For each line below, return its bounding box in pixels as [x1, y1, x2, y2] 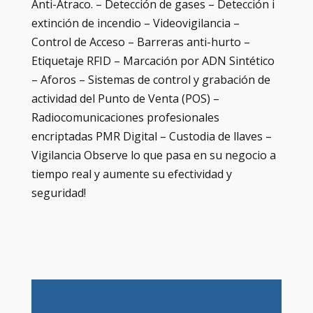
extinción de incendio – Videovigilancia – [31, 15, 240, 31]
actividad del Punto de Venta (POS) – [31, 91, 219, 107]
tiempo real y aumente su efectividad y [31, 166, 232, 182]
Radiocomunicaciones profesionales [31, 110, 219, 126]
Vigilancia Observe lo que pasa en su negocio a [31, 147, 276, 163]
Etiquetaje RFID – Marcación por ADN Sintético [31, 53, 275, 69]
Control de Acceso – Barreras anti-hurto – [31, 34, 250, 50]
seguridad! [31, 185, 86, 201]
